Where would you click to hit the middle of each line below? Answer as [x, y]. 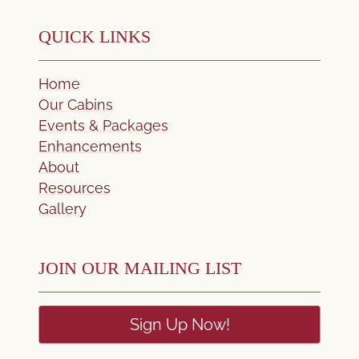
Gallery [63, 208]
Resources [75, 188]
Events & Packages [103, 125]
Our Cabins [76, 104]
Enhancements [90, 146]
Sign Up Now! [179, 324]
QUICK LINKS [95, 36]
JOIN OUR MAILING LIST [140, 268]
